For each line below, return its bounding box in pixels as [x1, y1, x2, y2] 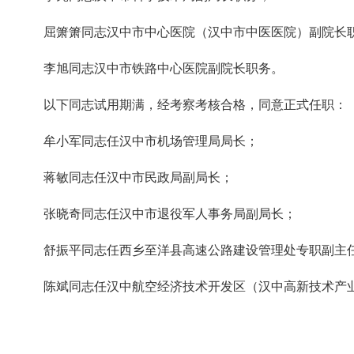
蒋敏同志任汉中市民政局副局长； [43, 171, 233, 184]
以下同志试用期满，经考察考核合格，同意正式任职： [43, 98, 347, 111]
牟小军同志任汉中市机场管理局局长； [43, 134, 258, 148]
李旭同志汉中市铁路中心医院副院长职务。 [43, 62, 284, 75]
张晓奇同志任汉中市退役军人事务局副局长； [43, 207, 296, 220]
